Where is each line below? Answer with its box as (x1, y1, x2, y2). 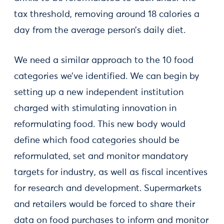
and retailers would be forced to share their (14, 200, 195, 209)
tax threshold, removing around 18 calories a (14, 10, 199, 19)
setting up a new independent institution (14, 88, 183, 97)
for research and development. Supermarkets (14, 184, 201, 193)
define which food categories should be (14, 136, 179, 145)
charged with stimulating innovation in (14, 104, 176, 113)
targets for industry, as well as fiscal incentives (14, 168, 207, 177)
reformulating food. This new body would (14, 120, 185, 129)
